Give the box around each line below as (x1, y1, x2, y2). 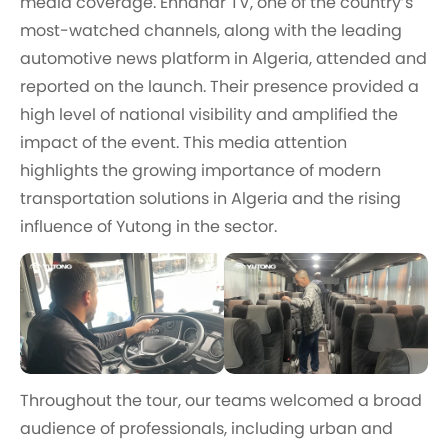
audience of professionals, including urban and (20, 420, 393, 437)
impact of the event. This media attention (20, 134, 347, 151)
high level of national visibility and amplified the (20, 106, 398, 123)
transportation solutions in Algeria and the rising (20, 190, 401, 207)
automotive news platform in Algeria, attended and (20, 50, 427, 67)
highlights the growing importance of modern (20, 162, 381, 179)
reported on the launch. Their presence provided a (20, 78, 419, 95)
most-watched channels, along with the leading (20, 22, 402, 39)
